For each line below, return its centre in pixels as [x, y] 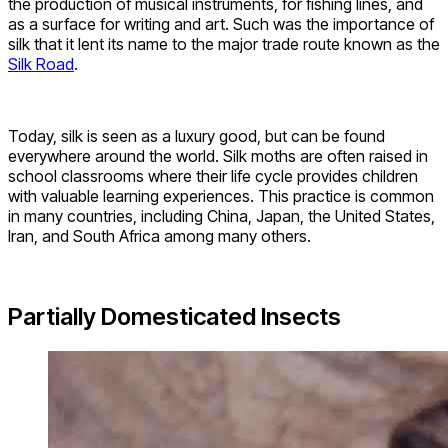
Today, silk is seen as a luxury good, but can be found [196, 135]
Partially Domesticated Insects [174, 316]
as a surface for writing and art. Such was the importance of [221, 23]
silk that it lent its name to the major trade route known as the [224, 43]
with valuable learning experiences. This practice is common [221, 195]
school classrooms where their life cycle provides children [213, 175]
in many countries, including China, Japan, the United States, [221, 215]
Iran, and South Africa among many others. [161, 235]
